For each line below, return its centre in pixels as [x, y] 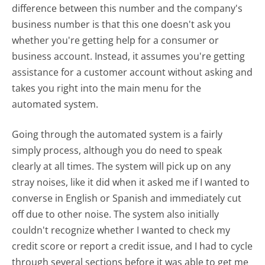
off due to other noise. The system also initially [116, 214]
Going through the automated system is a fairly [117, 134]
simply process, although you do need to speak [117, 150]
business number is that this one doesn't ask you [122, 24]
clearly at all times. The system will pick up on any [122, 166]
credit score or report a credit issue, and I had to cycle [132, 246]
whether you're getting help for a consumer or [116, 40]
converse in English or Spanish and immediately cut [127, 198]
